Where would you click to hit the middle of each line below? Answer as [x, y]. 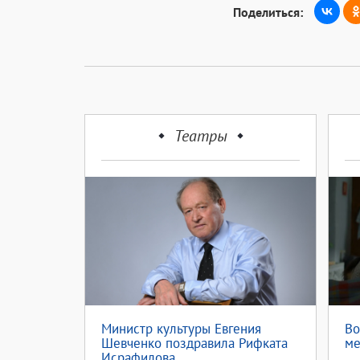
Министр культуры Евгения [181, 329]
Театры [200, 136]
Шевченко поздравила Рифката [194, 344]
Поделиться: [268, 12]
